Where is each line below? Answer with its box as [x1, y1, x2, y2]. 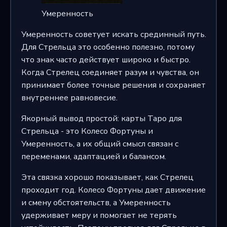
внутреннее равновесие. [21, 92, 118, 104]
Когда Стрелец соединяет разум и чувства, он [21, 67, 199, 79]
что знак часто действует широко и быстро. [21, 54, 191, 66]
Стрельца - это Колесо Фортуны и [21, 126, 153, 137]
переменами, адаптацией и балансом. [21, 151, 166, 163]
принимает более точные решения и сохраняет [21, 80, 206, 91]
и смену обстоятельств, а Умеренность [21, 197, 171, 209]
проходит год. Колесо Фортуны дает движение [21, 184, 206, 196]
